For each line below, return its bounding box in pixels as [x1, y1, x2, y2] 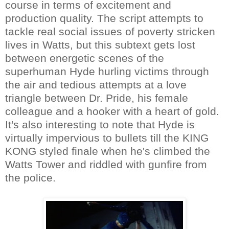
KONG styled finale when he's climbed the [5, 145, 210, 157]
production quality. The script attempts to [5, 12, 203, 24]
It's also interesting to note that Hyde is [5, 118, 195, 130]
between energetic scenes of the [5, 52, 164, 64]
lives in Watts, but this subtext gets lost [5, 38, 195, 51]
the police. [5, 171, 56, 184]
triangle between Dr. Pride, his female [5, 91, 188, 104]
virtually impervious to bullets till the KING [5, 131, 209, 144]
